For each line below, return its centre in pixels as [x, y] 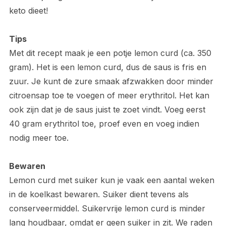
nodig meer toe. [39, 137]
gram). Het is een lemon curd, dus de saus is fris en [107, 67]
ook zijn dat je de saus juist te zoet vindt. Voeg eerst [107, 109]
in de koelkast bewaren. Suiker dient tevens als [99, 194]
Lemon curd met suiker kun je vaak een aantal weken [111, 180]
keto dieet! [28, 10]
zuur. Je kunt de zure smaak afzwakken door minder [111, 81]
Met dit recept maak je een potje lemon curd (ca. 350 [110, 53]
